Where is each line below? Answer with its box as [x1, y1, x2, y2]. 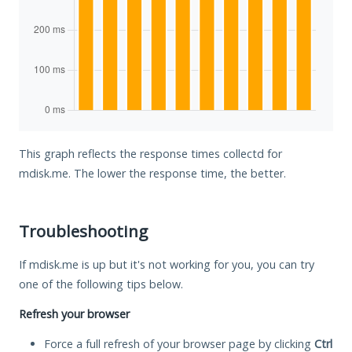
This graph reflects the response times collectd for [19, 145, 282, 161]
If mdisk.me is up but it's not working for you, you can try [19, 256, 314, 272]
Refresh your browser [19, 306, 130, 321]
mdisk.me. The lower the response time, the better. [19, 165, 286, 181]
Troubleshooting [19, 219, 148, 242]
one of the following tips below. [19, 276, 183, 291]
